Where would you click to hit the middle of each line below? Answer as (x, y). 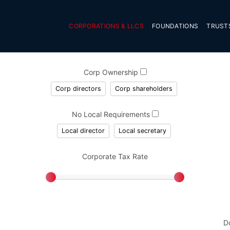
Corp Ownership (112, 72)
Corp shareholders (143, 88)
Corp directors (78, 88)
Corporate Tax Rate (115, 156)
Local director (83, 130)
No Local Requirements (112, 114)
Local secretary (142, 130)
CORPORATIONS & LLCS (106, 26)
